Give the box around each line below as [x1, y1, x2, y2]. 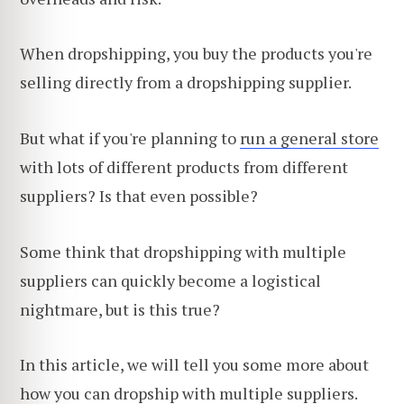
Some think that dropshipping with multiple [20, 240, 346, 262]
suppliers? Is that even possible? [20, 185, 258, 207]
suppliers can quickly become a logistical [20, 269, 321, 291]
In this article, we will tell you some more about [20, 353, 369, 376]
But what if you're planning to [20, 127, 240, 150]
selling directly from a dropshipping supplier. [20, 71, 352, 94]
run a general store [240, 127, 379, 150]
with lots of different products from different [20, 156, 348, 179]
